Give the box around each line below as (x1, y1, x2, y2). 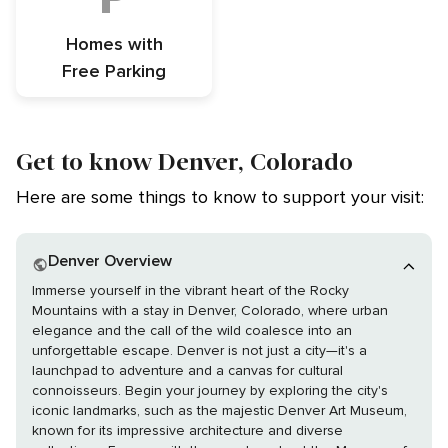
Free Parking (62, 60, 166, 83)
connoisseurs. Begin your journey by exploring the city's (32, 382, 125, 400)
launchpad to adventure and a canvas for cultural (32, 362, 343, 380)
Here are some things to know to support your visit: (16, 186, 424, 209)
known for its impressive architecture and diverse (32, 422, 343, 440)
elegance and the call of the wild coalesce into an (32, 322, 352, 340)
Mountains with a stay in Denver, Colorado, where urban (32, 302, 388, 320)
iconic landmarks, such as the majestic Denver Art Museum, (32, 402, 407, 420)
